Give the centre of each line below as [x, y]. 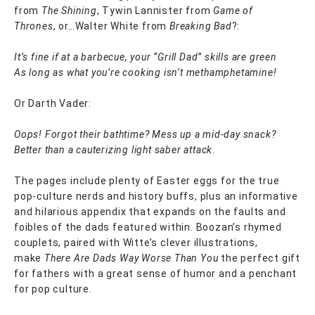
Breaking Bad [201, 26]
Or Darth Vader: [53, 103]
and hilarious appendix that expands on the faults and [150, 212]
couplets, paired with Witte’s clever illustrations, [136, 243]
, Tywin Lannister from [155, 11]
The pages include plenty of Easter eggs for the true [147, 181]
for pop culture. [54, 289]
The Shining [69, 11]
